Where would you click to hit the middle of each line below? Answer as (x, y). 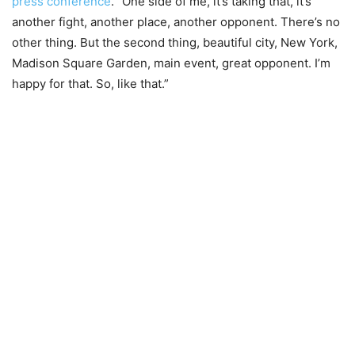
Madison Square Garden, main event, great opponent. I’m (171, 63)
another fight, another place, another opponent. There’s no (176, 22)
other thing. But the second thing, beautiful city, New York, (175, 43)
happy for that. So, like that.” (90, 84)
